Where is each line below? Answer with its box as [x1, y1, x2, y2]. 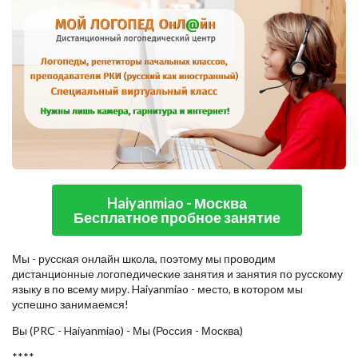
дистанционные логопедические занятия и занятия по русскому [12, 267, 343, 281]
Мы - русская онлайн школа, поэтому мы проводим [12, 252, 276, 266]
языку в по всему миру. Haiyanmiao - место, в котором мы [12, 282, 303, 296]
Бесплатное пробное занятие [74, 209, 281, 227]
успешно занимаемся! [12, 297, 129, 312]
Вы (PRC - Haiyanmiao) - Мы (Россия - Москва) [12, 324, 243, 338]
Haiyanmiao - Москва [107, 194, 248, 213]
